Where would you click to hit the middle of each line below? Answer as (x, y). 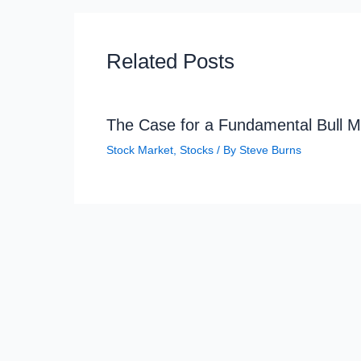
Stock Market (140, 149)
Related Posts (170, 61)
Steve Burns (270, 149)
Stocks (197, 149)
